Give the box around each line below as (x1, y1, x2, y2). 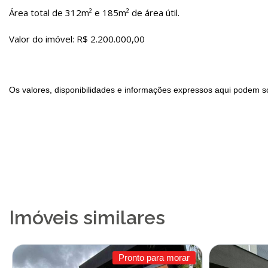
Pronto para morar (118, 252, 190, 263)
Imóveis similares (9, 206, 165, 229)
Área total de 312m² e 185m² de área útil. (9, 7, 179, 19)
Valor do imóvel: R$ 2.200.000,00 (9, 33, 145, 45)
